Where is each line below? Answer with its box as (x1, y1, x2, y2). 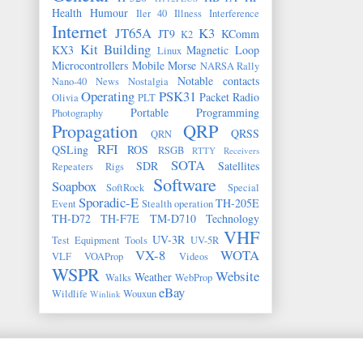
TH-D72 (52, 211, 91, 227)
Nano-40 (52, 75, 87, 89)
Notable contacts (177, 73, 259, 89)
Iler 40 (135, 6, 168, 21)
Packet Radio (199, 89, 260, 105)
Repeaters (52, 160, 93, 174)
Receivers (224, 144, 260, 157)
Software (153, 172, 216, 197)
